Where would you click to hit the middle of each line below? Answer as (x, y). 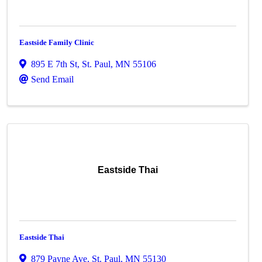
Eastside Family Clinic (57, 42)
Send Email (53, 79)
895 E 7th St (54, 64)
